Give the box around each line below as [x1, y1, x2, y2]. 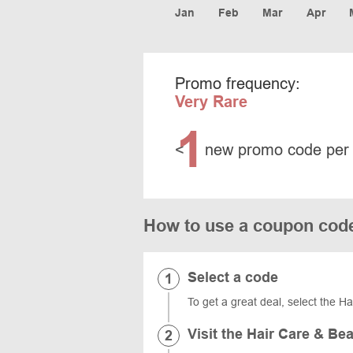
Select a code [188, 269, 278, 285]
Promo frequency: [175, 74, 300, 92]
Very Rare [175, 92, 247, 110]
